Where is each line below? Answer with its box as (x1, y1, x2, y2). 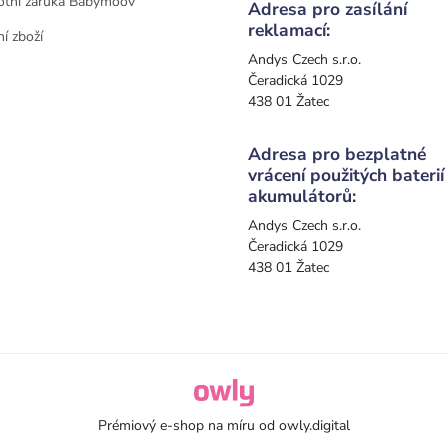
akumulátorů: (248, 183, 356, 208)
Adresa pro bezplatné (248, 141, 426, 166)
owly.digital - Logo (192, 378, 310, 398)
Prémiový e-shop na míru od (98, 415, 279, 435)
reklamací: (248, 17, 330, 42)
